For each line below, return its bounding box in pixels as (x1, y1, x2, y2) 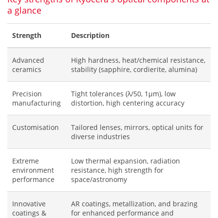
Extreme (12, 156, 39, 165)
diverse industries (71, 132, 130, 141)
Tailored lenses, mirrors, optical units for (71, 123, 203, 132)
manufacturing (12, 98, 61, 108)
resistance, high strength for (71, 165, 163, 175)
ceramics (12, 65, 41, 74)
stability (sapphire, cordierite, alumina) (71, 65, 197, 74)
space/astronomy (71, 175, 127, 184)
